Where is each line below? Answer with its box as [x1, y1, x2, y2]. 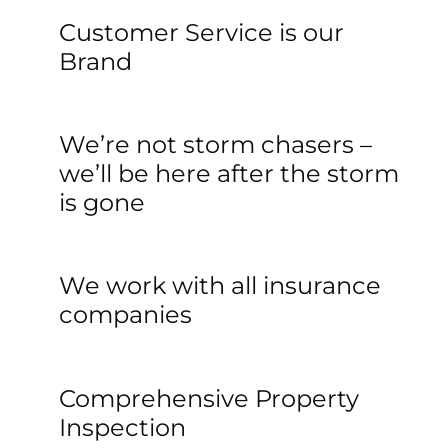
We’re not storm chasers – [58, 130, 372, 160]
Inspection [58, 412, 186, 442]
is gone [58, 188, 145, 218]
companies [58, 300, 192, 330]
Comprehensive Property [58, 383, 359, 413]
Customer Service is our [58, 17, 344, 47]
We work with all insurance [58, 271, 381, 301]
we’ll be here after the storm [58, 159, 399, 189]
